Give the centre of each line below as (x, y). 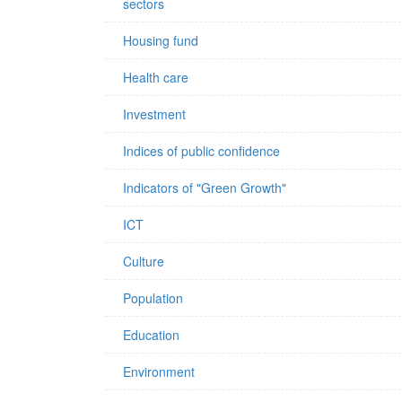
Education (151, 335)
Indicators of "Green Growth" (205, 188)
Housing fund (161, 40)
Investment (154, 114)
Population (153, 298)
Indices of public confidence (201, 151)
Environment (159, 371)
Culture (144, 261)
